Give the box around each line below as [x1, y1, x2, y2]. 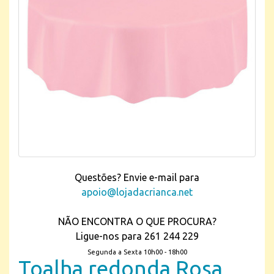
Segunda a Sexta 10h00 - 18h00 [87, 248, 187, 256]
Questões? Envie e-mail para [75, 172, 199, 183]
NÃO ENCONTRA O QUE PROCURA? [57, 216, 217, 227]
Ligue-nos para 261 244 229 [75, 231, 199, 242]
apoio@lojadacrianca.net [81, 187, 193, 198]
